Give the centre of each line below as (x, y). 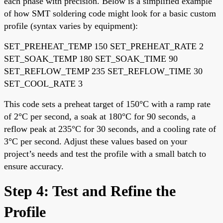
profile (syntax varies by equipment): (71, 26)
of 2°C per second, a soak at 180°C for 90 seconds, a (100, 116)
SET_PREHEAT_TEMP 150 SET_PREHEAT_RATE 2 (104, 46)
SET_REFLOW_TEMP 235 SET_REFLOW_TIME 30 (103, 71)
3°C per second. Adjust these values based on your (96, 141)
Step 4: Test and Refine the (90, 191)
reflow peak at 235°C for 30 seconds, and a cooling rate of (110, 129)
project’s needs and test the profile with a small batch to (105, 154)
